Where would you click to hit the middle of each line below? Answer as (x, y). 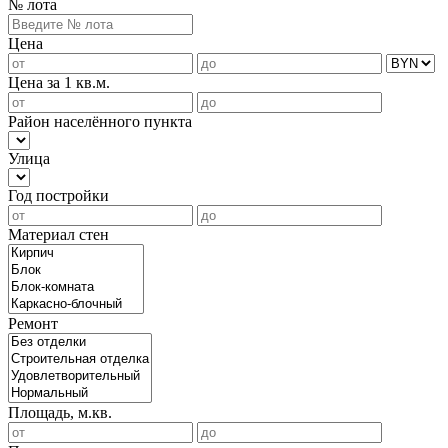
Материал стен (58, 235)
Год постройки (58, 196)
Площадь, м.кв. (60, 413)
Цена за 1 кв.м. (59, 83)
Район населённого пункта (100, 122)
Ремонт (33, 324)
